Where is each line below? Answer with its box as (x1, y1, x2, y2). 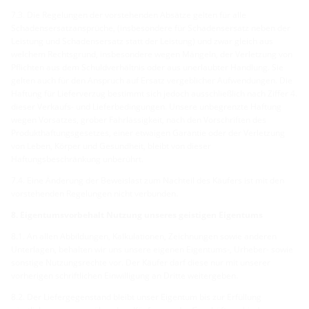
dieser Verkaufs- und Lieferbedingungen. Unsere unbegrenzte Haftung (11, 100, 281, 112)
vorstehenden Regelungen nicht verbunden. (11, 187, 178, 199)
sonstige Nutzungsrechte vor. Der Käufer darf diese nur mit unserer (11, 256, 270, 268)
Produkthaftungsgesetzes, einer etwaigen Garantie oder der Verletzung (11, 126, 285, 139)
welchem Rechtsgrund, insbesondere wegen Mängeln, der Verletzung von (11, 48, 292, 60)
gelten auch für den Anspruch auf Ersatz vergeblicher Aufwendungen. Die (11, 74, 292, 86)
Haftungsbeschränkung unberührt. (11, 152, 143, 165)
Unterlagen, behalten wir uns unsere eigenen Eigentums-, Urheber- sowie (11, 243, 293, 255)
